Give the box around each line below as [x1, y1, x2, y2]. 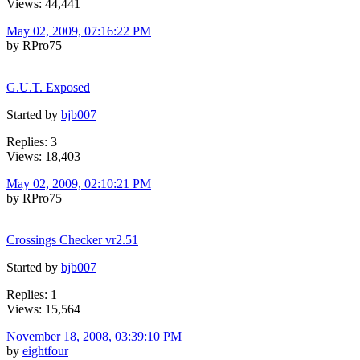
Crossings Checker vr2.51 [6, 232, 138, 247]
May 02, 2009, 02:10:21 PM [6, 176, 151, 190]
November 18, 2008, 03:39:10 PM [6, 329, 182, 343]
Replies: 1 [6, 287, 57, 301]
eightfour [22, 343, 68, 358]
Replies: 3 [6, 134, 57, 149]
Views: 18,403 [6, 149, 80, 163]
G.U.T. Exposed [6, 80, 90, 94]
